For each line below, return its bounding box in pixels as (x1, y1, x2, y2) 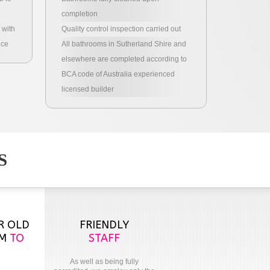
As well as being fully (70, 257, 139, 266)
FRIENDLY (80, 218, 130, 231)
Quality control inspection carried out (61, 25, 181, 33)
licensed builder (61, 85, 114, 93)
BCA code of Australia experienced (61, 70, 175, 78)
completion (61, 10, 98, 18)
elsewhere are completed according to (61, 55, 187, 63)
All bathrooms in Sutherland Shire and (61, 40, 186, 48)
